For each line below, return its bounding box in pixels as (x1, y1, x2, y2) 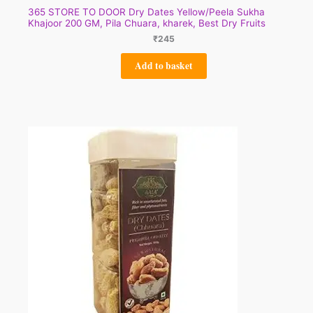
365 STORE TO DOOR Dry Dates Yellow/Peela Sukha (28, 6, 265, 18)
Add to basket (134, 58, 193, 73)
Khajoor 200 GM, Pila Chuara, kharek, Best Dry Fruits (28, 17, 265, 29)
